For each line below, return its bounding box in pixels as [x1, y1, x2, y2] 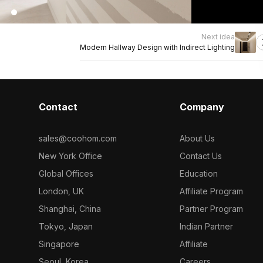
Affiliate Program [180, 186, 244, 196]
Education [180, 168, 218, 178]
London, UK [38, 186, 84, 196]
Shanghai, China [38, 204, 101, 214]
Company [180, 101, 225, 113]
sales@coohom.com [38, 133, 117, 143]
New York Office [38, 151, 102, 161]
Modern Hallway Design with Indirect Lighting [80, 43, 235, 52]
